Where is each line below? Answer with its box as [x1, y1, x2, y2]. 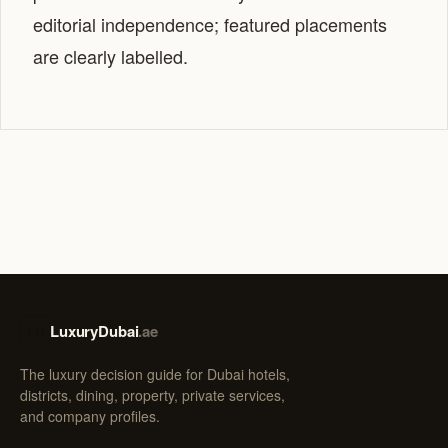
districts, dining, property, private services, [20, 385, 285, 405]
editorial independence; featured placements [33, 11, 387, 37]
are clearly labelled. [33, 43, 188, 69]
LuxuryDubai [50, 319, 139, 342]
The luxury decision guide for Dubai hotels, [20, 364, 290, 384]
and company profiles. [20, 406, 160, 426]
